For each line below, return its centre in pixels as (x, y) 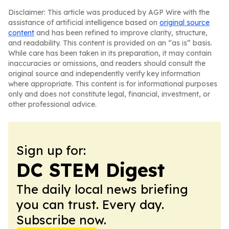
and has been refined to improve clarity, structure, (121, 33)
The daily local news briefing (102, 189)
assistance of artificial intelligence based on (84, 22)
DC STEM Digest (90, 170)
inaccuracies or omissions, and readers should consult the (107, 63)
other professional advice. (52, 104)
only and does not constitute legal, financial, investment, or (109, 94)
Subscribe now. (61, 220)
